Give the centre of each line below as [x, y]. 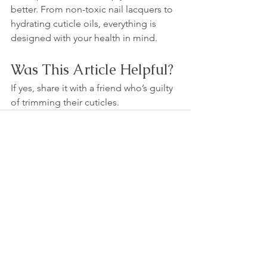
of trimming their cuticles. [65, 102]
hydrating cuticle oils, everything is [85, 23]
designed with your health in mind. [84, 38]
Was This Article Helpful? [92, 69]
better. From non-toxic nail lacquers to [93, 9]
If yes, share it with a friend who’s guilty [93, 88]
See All [178, 197]
